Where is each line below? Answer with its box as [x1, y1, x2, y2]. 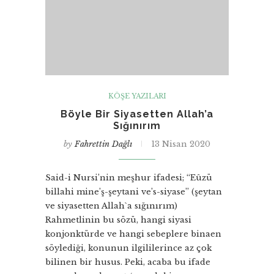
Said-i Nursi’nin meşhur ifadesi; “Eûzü [45, 172, 212, 183]
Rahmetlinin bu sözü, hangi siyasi [45, 215, 191, 225]
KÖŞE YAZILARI [108, 92, 166, 100]
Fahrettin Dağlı [75, 139, 132, 149]
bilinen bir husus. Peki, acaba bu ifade [45, 257, 210, 267]
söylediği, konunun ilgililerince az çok [45, 243, 212, 253]
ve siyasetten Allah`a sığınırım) [45, 201, 177, 211]
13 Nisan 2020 [151, 139, 210, 149]
